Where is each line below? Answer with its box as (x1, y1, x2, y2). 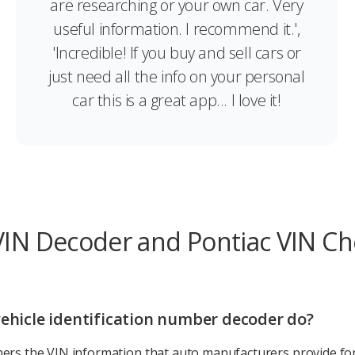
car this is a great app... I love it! (72, 89, 281, 111)
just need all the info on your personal (48, 65, 305, 87)
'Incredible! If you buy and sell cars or (52, 41, 301, 63)
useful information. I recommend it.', (53, 17, 300, 40)
